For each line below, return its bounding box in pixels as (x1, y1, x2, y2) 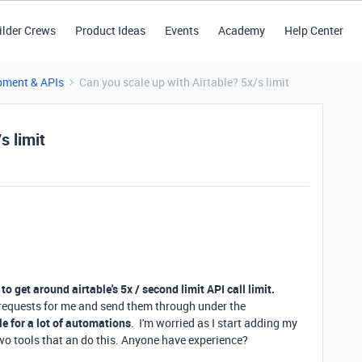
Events (164, 23, 199, 38)
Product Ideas (74, 23, 145, 38)
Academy (217, 23, 265, 38)
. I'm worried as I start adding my (131, 315, 297, 330)
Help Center (284, 23, 343, 38)
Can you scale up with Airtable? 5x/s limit (79, 74, 289, 90)
